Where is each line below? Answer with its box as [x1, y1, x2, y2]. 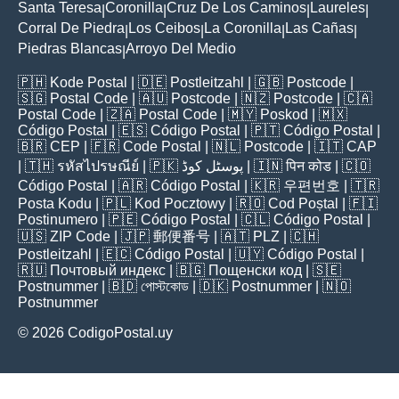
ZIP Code [50, 229, 110, 245]
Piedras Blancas [18, 41, 122, 57]
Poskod [260, 107, 308, 123]
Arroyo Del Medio [126, 41, 236, 57]
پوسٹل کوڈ [182, 159, 243, 175]
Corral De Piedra [18, 20, 125, 37]
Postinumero [18, 212, 98, 228]
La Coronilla [204, 20, 281, 37]
